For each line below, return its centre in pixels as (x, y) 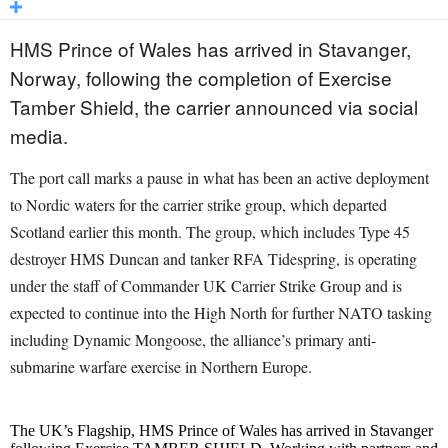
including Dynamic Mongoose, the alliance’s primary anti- (193, 340)
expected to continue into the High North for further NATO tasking (221, 313)
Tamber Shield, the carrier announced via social (214, 107)
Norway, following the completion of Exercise (201, 78)
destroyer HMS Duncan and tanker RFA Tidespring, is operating (213, 259)
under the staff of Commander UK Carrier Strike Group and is (206, 286)
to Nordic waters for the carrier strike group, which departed (198, 205)
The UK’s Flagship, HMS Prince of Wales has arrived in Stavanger (221, 431)
